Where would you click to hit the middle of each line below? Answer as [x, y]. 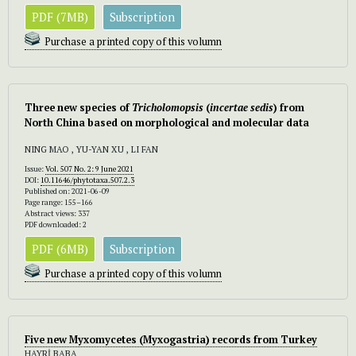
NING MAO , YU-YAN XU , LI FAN [91, 149]
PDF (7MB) [60, 17]
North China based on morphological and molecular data [167, 122]
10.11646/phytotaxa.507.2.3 [87, 180]
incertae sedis [242, 107]
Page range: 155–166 [59, 202]
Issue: [35, 168]
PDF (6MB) [60, 249]
